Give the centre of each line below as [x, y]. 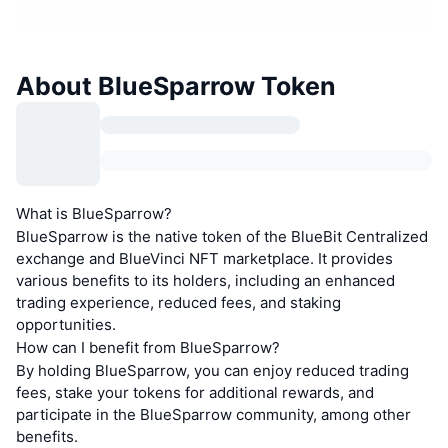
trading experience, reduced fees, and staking [178, 302]
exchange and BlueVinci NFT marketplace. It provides [204, 258]
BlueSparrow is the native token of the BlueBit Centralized [222, 236]
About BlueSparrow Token [176, 85]
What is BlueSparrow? [94, 213]
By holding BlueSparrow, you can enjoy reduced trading [212, 370]
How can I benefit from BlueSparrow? [148, 347]
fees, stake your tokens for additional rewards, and [195, 392]
